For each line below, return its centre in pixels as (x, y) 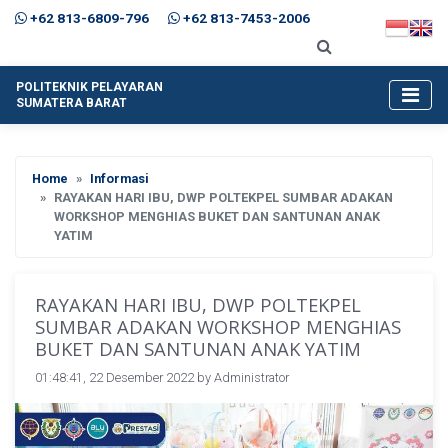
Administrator (251, 377)
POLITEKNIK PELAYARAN (89, 86)
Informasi (119, 178)
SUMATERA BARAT (71, 102)
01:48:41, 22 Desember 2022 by (124, 377)
